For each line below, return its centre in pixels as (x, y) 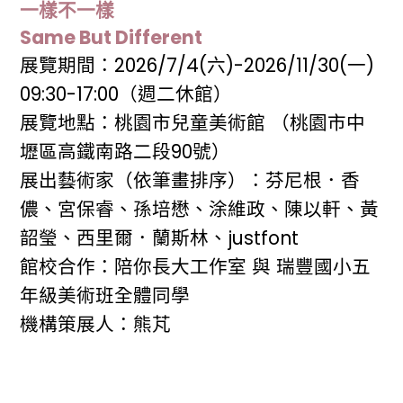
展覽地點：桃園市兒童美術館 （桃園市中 (193, 122)
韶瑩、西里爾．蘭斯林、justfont (160, 237)
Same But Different (112, 37)
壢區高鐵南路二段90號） (125, 151)
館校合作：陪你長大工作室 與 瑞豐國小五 (196, 266)
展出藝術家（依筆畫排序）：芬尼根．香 (190, 180)
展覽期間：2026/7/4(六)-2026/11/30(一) (200, 65)
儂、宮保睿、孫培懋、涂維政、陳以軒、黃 (200, 209)
